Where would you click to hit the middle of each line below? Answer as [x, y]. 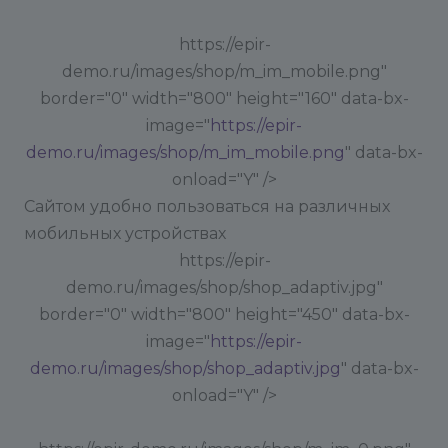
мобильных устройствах [125, 233]
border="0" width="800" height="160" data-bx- [224, 98]
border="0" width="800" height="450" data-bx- [224, 314]
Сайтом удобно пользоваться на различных [207, 206]
